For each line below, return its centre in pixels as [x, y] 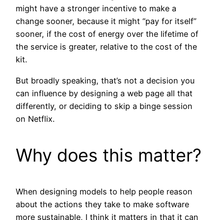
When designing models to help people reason [104, 191]
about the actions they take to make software [102, 204]
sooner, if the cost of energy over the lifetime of [107, 34]
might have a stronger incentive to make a [96, 9]
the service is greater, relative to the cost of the [106, 47]
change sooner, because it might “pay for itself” [106, 21]
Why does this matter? [109, 155]
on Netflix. [35, 119]
